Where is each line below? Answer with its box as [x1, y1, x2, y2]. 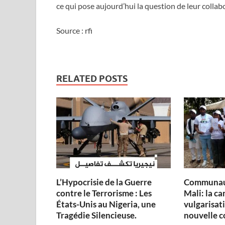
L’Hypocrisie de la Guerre [56, 177, 152, 188]
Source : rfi [56, 26, 92, 36]
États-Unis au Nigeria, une [56, 199, 156, 210]
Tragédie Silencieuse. [56, 210, 137, 221]
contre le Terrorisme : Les [56, 188, 152, 199]
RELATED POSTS [56, 73, 128, 84]
